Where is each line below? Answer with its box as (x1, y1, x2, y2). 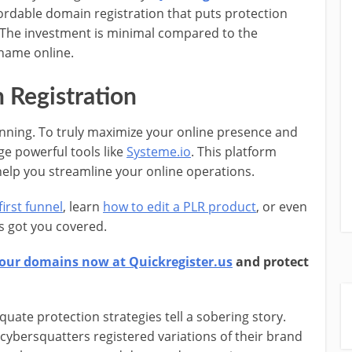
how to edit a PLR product (103, 197, 256, 215)
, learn (63, 197, 103, 215)
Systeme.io (126, 142, 191, 160)
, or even (256, 197, 307, 215)
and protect (233, 252, 309, 270)
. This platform (191, 142, 277, 160)
